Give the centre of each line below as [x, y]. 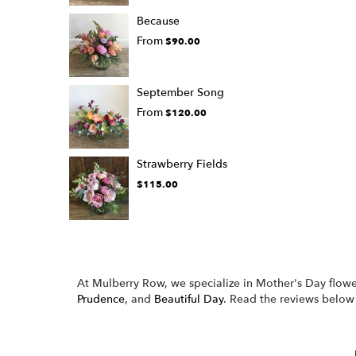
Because [158, 21]
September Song [180, 93]
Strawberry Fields [182, 164]
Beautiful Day [189, 299]
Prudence [101, 299]
